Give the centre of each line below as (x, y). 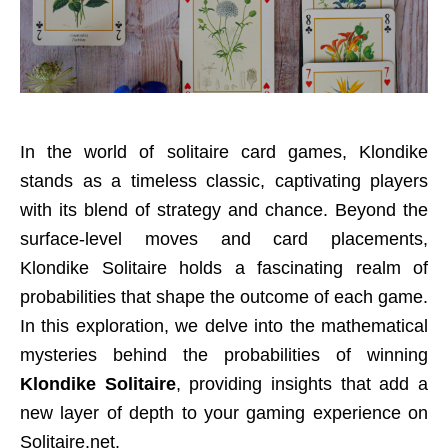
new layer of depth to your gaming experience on (224, 413)
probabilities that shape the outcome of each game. (224, 297)
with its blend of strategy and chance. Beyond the (224, 210)
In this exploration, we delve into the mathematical (224, 326)
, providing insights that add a (302, 384)
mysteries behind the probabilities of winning (224, 355)
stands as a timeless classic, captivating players (224, 181)
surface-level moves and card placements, (224, 239)
